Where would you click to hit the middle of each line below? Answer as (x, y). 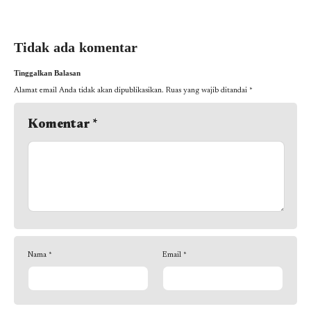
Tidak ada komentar (76, 48)
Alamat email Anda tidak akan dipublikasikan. (89, 91)
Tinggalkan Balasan (47, 74)
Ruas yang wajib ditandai (208, 91)
